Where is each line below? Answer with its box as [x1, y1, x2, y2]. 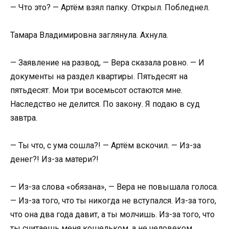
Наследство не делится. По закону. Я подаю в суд [10, 99, 200, 109]
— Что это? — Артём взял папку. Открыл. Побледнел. [10, 2, 210, 12]
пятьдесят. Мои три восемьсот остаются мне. [10, 85, 182, 95]
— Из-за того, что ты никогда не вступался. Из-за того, [10, 196, 216, 206]
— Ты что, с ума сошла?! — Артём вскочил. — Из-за [10, 141, 201, 151]
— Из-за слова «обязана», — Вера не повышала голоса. [10, 182, 218, 192]
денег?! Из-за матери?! [10, 154, 99, 165]
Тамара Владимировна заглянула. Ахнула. [10, 30, 168, 40]
